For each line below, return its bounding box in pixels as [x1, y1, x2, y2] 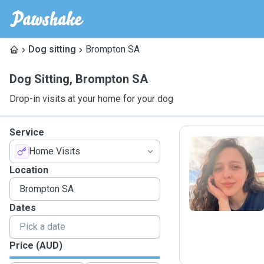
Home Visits [29, 146, 80, 157]
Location [9, 164, 48, 176]
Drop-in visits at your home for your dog [9, 93, 173, 104]
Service [9, 127, 44, 138]
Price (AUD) [9, 240, 62, 251]
